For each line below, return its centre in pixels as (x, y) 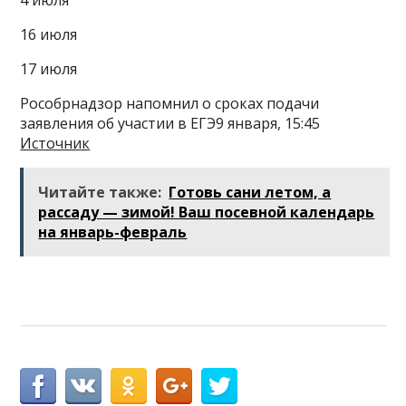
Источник (55, 143)
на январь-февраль (113, 232)
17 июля (49, 68)
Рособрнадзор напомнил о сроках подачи (170, 103)
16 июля (49, 34)
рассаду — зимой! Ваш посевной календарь (207, 212)
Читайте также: (100, 192)
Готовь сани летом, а (250, 192)
